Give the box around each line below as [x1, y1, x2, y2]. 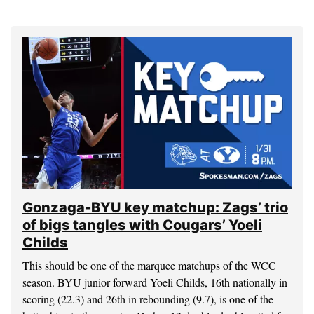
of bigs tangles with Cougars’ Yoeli [22, 217, 262, 234]
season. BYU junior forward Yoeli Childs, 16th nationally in [22, 275, 287, 290]
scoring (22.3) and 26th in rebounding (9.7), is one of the [22, 292, 273, 307]
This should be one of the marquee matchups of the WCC [22, 258, 276, 273]
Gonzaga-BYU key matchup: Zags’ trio [22, 199, 288, 217]
